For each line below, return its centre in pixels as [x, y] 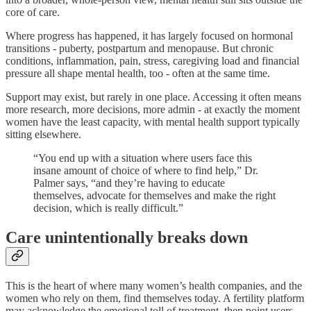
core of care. [33, 12]
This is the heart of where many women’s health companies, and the [154, 286]
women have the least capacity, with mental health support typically [153, 122]
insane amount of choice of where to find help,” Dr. [146, 171]
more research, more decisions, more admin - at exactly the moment [153, 110]
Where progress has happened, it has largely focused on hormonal [149, 36]
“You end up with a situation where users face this [143, 158]
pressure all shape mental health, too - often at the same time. [138, 74]
